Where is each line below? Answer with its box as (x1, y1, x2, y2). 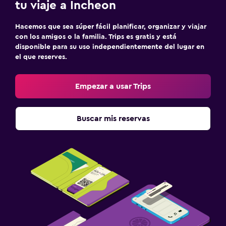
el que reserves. (15, 53, 67, 61)
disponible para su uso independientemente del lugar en (15, 43, 204, 50)
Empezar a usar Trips (75, 82, 151, 90)
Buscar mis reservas (76, 114, 150, 123)
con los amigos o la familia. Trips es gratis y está (15, 33, 177, 40)
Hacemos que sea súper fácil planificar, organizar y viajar (15, 23, 206, 30)
